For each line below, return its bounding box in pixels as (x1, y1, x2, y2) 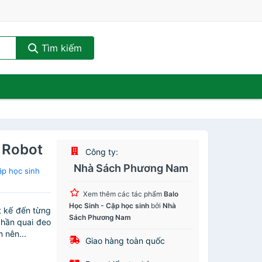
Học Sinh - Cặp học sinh (69, 201, 150, 210)
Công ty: (83, 147, 119, 157)
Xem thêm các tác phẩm (83, 189, 164, 198)
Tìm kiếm (38, 42, 82, 54)
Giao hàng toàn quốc (83, 236, 166, 246)
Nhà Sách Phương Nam (73, 162, 188, 174)
